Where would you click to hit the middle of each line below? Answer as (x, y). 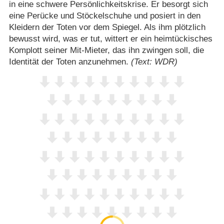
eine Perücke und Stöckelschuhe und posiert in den (104, 15)
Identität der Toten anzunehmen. (70, 61)
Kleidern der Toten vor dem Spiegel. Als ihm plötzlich (107, 27)
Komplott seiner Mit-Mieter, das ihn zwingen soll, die (106, 50)
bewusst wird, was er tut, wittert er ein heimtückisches (110, 38)
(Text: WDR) (154, 61)
